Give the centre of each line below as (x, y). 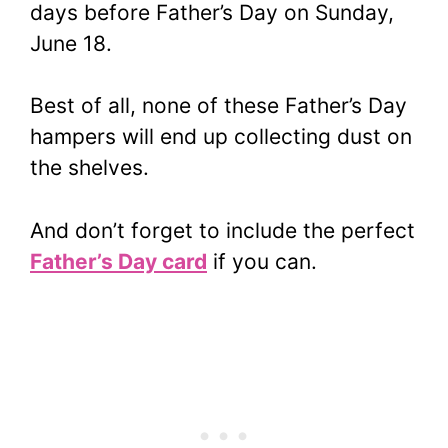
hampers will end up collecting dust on (221, 137)
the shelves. (89, 168)
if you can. (262, 261)
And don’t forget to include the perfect (222, 230)
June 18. (71, 43)
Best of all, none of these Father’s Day (218, 106)
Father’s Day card (118, 261)
